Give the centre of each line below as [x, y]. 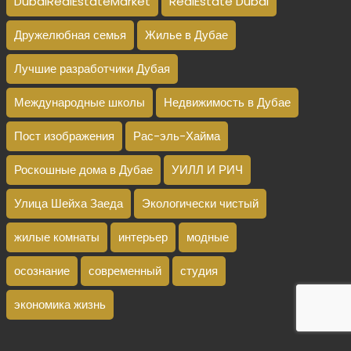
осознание [42, 271]
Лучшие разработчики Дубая [92, 69]
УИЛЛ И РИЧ [208, 170]
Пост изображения [65, 136]
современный [125, 271]
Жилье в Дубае [187, 35]
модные [208, 237]
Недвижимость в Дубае [228, 102]
